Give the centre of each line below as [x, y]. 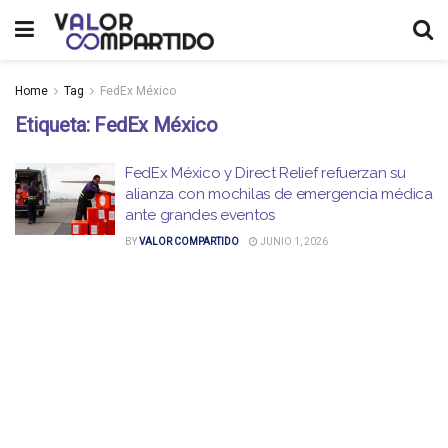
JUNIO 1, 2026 [293, 241]
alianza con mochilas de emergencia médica [279, 194]
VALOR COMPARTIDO [189, 241]
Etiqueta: [54, 125]
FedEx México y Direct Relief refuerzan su [265, 173]
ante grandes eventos [200, 215]
